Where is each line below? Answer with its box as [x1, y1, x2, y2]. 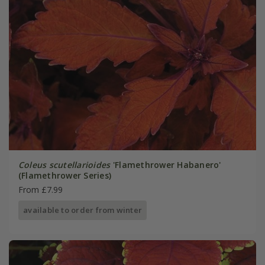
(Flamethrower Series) [18, 170, 112, 182]
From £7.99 [18, 184, 63, 196]
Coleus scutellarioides [18, 159, 111, 171]
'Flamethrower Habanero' [110, 159, 221, 171]
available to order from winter [23, 205, 143, 216]
